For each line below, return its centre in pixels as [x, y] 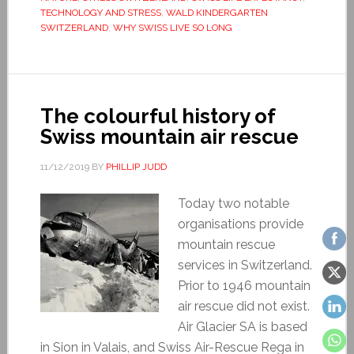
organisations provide [240, 224]
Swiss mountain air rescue [169, 136]
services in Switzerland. [245, 265]
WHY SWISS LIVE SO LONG [172, 27]
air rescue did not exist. [243, 306]
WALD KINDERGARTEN [217, 12]
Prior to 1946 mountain [244, 285]
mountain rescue [226, 244]
